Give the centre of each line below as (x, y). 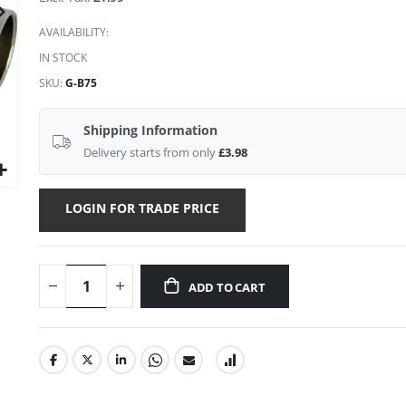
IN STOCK (63, 57)
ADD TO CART (227, 287)
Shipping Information (151, 130)
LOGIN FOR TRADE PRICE (143, 208)
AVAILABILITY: (74, 32)
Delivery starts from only (151, 152)
